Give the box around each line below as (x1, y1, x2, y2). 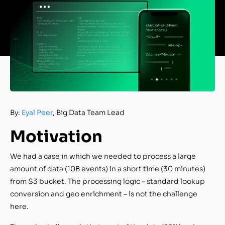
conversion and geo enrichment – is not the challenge (10, 189, 197, 198)
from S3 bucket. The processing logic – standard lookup (10, 176, 205, 186)
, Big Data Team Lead (53, 107, 126, 117)
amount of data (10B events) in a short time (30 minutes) (10, 164, 205, 173)
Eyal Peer (22, 107, 53, 117)
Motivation (10, 126, 102, 147)
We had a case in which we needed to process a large (10, 151, 196, 161)
